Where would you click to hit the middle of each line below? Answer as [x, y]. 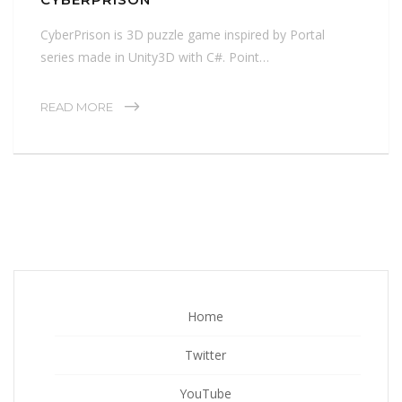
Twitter [205, 354]
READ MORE [77, 106]
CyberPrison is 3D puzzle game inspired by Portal [183, 34]
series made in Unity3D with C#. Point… [155, 57]
